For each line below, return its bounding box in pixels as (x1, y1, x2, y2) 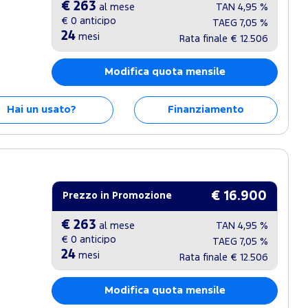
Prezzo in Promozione (63, 192, 173, 200)
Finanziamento (167, 105, 244, 114)
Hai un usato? (6, 105, 76, 114)
